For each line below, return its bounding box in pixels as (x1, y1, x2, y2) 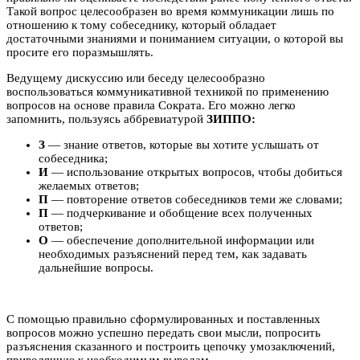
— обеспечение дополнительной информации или (48, 234, 314, 247)
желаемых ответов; (39, 179, 139, 193)
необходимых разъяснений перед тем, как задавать (39, 247, 307, 261)
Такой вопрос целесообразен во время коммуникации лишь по (6, 5, 334, 18)
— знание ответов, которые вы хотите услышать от (45, 138, 319, 152)
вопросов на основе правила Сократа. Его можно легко (6, 99, 296, 112)
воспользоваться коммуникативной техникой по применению (6, 85, 329, 99)
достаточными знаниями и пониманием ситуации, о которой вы (6, 32, 343, 46)
